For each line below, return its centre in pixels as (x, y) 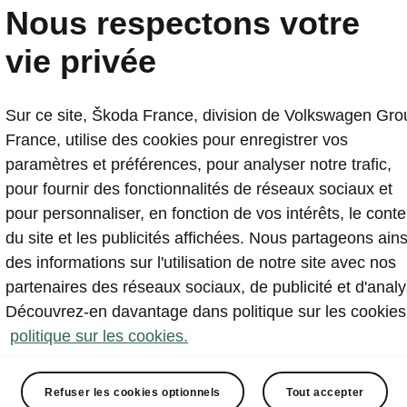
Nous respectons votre (183, 23)
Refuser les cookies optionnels (133, 392)
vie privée (81, 61)
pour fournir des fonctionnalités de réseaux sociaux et (199, 189)
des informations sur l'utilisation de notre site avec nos (201, 263)
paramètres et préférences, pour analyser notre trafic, (199, 164)
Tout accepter (325, 392)
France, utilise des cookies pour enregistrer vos (177, 140)
